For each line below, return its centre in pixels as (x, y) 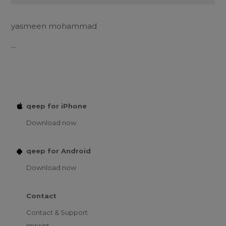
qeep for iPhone (56, 106)
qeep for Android (59, 151)
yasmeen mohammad (54, 26)
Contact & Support (57, 212)
